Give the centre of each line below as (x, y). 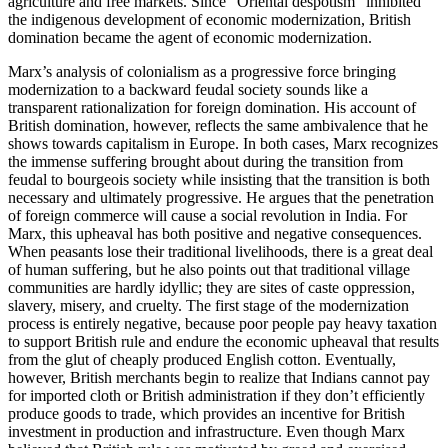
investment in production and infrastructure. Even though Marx (206, 432)
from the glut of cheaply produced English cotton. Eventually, (202, 360)
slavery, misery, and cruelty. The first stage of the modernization (208, 306)
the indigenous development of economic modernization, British (209, 20)
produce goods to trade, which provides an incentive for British (206, 414)
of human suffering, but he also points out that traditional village (209, 270)
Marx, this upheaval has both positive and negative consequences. (215, 234)
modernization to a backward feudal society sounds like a (188, 90)
